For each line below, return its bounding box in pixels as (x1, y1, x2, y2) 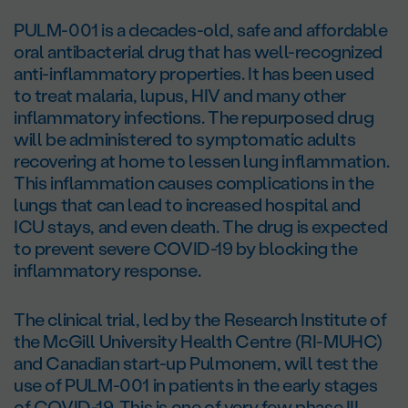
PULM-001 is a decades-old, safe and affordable (14, 17, 388, 42)
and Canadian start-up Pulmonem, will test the (14, 351, 379, 375)
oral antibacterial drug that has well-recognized (14, 39, 382, 64)
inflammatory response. (14, 258, 201, 282)
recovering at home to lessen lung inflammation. (14, 148, 390, 173)
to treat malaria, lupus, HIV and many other (14, 83, 346, 107)
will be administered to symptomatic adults (14, 127, 356, 151)
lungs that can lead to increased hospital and (14, 192, 362, 217)
